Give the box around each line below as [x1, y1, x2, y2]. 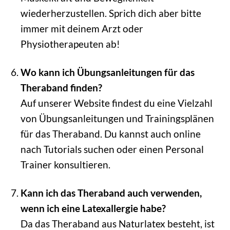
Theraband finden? [20, 82, 102, 94]
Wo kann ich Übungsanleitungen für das [20, 66, 195, 79]
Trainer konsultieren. [20, 159, 110, 171]
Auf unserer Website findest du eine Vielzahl [20, 97, 213, 109]
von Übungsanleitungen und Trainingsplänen [20, 112, 214, 125]
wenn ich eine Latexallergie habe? [20, 202, 166, 215]
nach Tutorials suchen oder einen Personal [20, 143, 204, 156]
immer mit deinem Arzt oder [20, 23, 143, 35]
